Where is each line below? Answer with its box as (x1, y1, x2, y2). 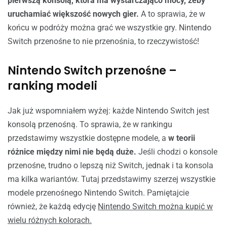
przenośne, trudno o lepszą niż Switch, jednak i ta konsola (8, 161, 213, 170)
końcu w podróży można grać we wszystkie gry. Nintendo (8, 23, 211, 32)
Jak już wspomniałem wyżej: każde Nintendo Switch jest (8, 106, 209, 116)
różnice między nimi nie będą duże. (8, 147, 136, 157)
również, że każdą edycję (8, 202, 98, 211)
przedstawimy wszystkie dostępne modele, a (8, 133, 168, 143)
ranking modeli (8, 78, 97, 94)
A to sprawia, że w (141, 9, 205, 19)
